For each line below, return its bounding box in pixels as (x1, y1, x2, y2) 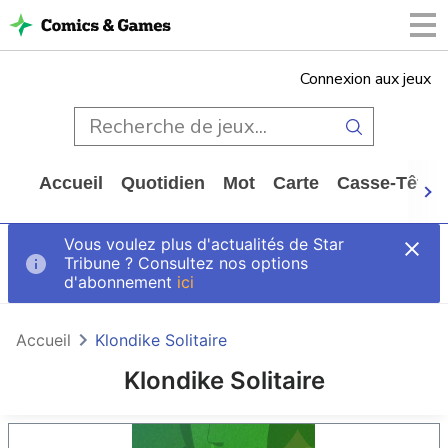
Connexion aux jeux (300, 68, 431, 90)
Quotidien (121, 173, 205, 193)
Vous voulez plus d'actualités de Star (64, 234, 344, 255)
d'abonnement (64, 272, 177, 293)
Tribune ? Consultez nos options (64, 253, 308, 274)
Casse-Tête (337, 173, 433, 193)
